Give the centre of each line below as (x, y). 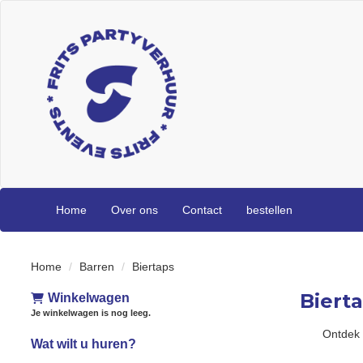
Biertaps (153, 267)
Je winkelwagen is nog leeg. (91, 313)
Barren (97, 267)
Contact (202, 210)
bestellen (269, 210)
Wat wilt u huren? (83, 344)
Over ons (135, 210)
